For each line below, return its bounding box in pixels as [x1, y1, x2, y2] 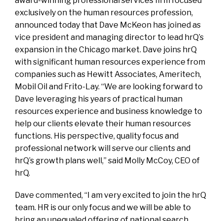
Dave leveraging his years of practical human [15, 94, 183, 104]
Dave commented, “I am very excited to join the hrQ [15, 190, 206, 200]
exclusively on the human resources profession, [15, 8, 193, 17]
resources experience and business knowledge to [15, 107, 202, 116]
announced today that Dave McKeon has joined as [15, 20, 201, 30]
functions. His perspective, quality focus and [15, 131, 179, 141]
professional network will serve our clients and [15, 144, 190, 153]
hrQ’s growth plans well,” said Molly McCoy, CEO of [15, 156, 200, 165]
